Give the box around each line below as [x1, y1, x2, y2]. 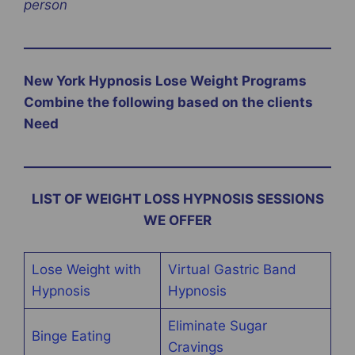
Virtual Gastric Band [167, 261, 296, 277]
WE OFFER [143, 212, 212, 229]
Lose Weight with [31, 261, 141, 277]
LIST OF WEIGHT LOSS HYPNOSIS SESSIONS [31, 191, 324, 208]
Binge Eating [31, 327, 111, 344]
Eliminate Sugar [167, 317, 267, 334]
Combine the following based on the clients [24, 94, 313, 110]
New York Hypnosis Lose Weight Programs [24, 72, 307, 89]
